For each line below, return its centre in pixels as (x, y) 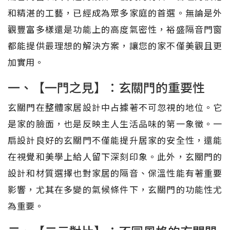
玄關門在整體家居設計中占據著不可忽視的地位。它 (115, 107)
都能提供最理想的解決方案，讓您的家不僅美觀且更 (115, 45)
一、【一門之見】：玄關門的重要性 (106, 87)
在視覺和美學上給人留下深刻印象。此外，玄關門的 (115, 156)
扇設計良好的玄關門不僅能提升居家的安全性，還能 (115, 140)
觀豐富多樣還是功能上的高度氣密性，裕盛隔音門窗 (115, 29)
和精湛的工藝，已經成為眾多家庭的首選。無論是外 (115, 12)
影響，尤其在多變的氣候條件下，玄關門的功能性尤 (115, 189)
